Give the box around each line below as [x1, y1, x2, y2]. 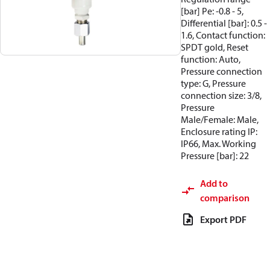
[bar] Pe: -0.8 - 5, [181, 5, 243, 17]
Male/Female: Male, [181, 113, 259, 125]
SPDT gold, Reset [181, 41, 248, 53]
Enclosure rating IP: [181, 125, 257, 137]
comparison [200, 192, 250, 204]
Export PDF [200, 213, 246, 225]
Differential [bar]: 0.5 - [181, 17, 267, 29]
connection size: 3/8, [181, 89, 262, 101]
